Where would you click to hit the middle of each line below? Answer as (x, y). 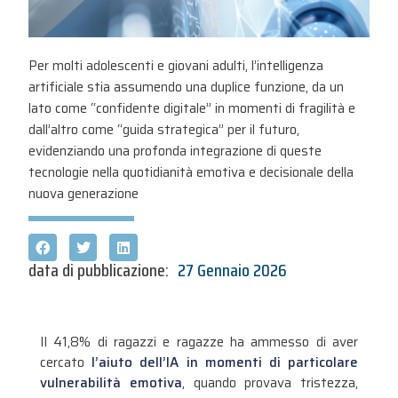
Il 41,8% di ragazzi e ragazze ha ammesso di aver (199, 342)
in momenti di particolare (272, 363)
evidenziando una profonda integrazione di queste (175, 151)
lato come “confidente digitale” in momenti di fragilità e (192, 109)
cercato (62, 363)
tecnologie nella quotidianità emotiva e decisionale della (191, 173)
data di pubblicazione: (99, 271)
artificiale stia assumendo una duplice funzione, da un (187, 88)
